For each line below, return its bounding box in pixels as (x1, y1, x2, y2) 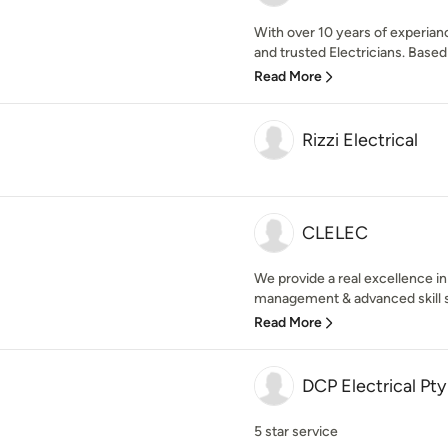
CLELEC (302, 222, 368, 244)
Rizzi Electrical (302, 129, 418, 151)
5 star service (254, 423, 338, 440)
